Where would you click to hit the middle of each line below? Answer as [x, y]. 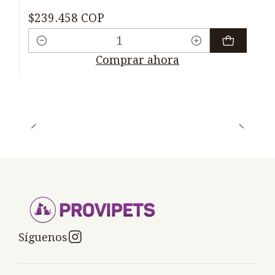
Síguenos [43, 237]
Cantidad [52, 50]
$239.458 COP [66, 18]
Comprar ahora [137, 60]
